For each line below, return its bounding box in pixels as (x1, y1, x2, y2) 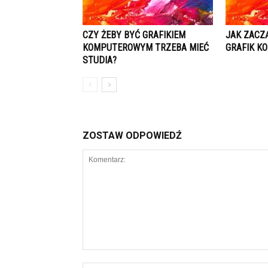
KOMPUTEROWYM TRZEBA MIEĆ (83, 42, 209, 53)
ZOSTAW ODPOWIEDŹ (83, 130, 182, 141)
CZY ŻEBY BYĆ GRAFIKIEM (83, 29, 185, 41)
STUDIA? (83, 54, 117, 66)
